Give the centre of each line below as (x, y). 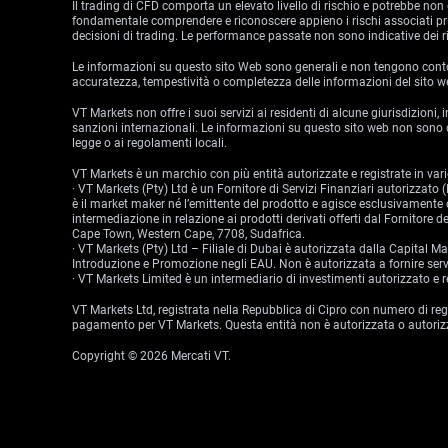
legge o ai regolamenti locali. (149, 142)
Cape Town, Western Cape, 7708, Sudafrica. (188, 233)
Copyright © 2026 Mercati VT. (151, 355)
